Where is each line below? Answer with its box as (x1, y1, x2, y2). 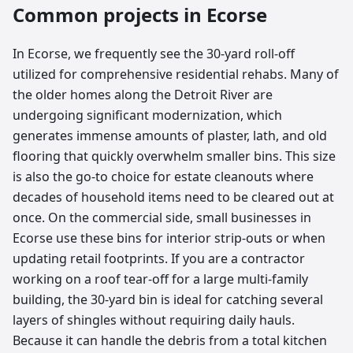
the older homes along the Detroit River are (13, 86, 273, 103)
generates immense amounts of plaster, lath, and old (13, 127, 327, 144)
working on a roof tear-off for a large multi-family (13, 270, 308, 288)
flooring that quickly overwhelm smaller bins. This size (13, 147, 336, 165)
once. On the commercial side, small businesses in (13, 209, 311, 226)
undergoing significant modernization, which (13, 106, 282, 124)
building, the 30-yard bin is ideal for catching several (13, 291, 323, 308)
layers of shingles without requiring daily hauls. (13, 311, 295, 329)
